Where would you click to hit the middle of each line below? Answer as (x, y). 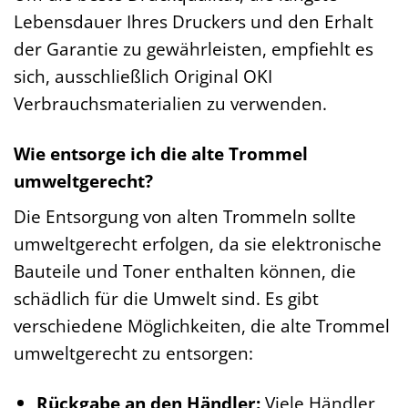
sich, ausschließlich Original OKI (143, 76)
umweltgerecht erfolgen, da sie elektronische (198, 244)
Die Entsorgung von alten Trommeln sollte (185, 217)
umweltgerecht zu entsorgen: (133, 353)
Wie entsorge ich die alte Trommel (161, 153)
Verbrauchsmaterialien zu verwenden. (170, 103)
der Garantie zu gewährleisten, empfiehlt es (194, 48)
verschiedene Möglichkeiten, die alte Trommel (202, 326)
